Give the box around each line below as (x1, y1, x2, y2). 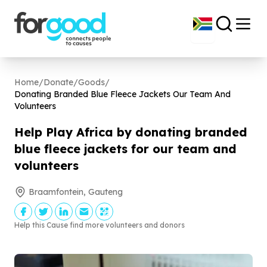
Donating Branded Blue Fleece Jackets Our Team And (14, 89, 231, 100)
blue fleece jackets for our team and (14, 141, 237, 156)
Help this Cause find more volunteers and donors (14, 221, 185, 229)
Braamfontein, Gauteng (29, 187, 123, 197)
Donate (44, 77, 73, 88)
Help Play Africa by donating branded (14, 125, 247, 139)
